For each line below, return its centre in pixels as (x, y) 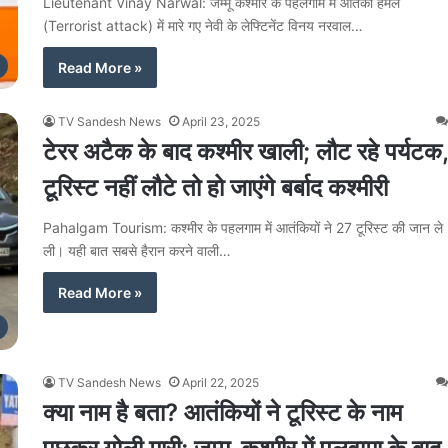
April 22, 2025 (220, 382)
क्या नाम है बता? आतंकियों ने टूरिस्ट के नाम (222, 412)
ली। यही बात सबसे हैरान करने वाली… (137, 250)
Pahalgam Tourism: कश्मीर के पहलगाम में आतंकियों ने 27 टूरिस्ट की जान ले (243, 227)
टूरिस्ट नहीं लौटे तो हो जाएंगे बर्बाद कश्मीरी (215, 187)
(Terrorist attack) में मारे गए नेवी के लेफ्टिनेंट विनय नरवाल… (203, 25)
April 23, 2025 (221, 121)
